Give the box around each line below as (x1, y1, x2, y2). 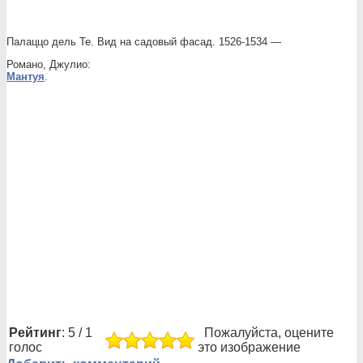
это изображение (198, 340, 301, 354)
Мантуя (6, 70, 45, 83)
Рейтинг (9, 326, 62, 340)
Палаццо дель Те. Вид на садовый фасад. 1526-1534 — (6, 36, 281, 48)
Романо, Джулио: (6, 58, 91, 70)
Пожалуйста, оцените (198, 326, 334, 340)
